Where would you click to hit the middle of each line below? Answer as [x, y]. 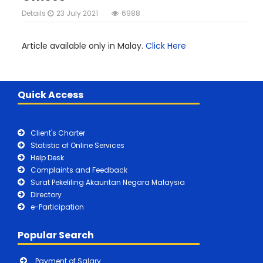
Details [35, 13]
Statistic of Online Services [77, 145]
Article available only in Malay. [84, 45]
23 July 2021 [77, 13]
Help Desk [47, 157]
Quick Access [50, 95]
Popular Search [56, 235]
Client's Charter [58, 133]
